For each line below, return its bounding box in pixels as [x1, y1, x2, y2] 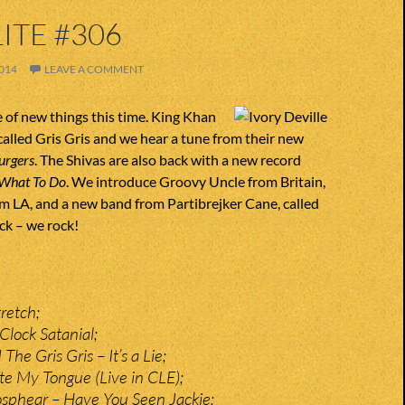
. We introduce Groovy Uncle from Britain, [66, 173, 325, 190]
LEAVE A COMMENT [44, 62, 144, 76]
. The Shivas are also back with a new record [34, 151, 301, 168]
